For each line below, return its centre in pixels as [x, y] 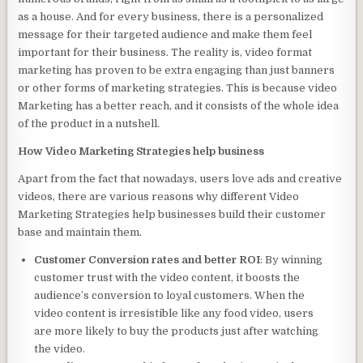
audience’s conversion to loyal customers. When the [170, 295]
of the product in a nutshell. [89, 123]
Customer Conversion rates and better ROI [147, 259]
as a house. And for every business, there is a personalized [171, 16]
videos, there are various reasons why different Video [159, 196]
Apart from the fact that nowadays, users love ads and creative [180, 178]
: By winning [292, 259]
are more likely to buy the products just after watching [177, 331]
